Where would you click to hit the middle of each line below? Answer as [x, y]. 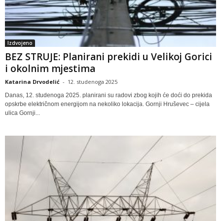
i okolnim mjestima [50, 68]
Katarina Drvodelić [32, 81]
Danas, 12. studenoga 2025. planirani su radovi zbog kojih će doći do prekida [109, 95]
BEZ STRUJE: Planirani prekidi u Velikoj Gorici [109, 56]
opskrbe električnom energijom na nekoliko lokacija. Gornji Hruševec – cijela [107, 104]
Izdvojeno [20, 43]
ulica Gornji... [22, 113]
